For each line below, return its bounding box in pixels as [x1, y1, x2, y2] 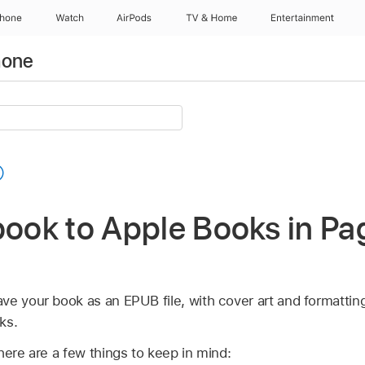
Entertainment [271, 12, 335, 24]
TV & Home [185, 12, 237, 24]
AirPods [117, 12, 152, 24]
